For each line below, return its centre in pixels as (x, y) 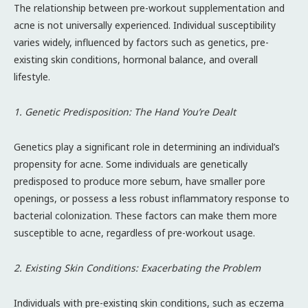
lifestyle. (32, 76)
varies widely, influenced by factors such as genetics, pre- (141, 42)
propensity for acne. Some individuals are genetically (131, 164)
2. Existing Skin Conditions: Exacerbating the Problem (137, 267)
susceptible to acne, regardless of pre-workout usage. (134, 232)
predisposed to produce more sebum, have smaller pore (140, 181)
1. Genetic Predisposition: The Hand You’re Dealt (125, 111)
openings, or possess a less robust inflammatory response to (152, 198)
